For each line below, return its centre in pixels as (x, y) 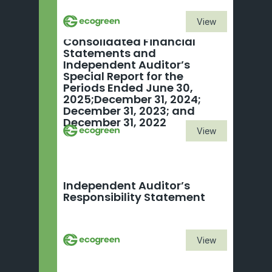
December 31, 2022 (115, 122)
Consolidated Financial (129, 42)
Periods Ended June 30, (128, 88)
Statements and (110, 53)
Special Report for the (123, 76)
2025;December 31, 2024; (132, 99)
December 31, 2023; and (129, 111)
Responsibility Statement (134, 197)
